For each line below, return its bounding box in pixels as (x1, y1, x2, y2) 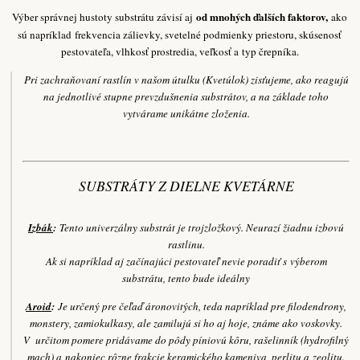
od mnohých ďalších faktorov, (196, 8, 329, 24)
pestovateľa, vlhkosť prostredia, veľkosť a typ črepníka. (60, 43, 299, 59)
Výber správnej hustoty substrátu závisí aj (12, 9, 197, 24)
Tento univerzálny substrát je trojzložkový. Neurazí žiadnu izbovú (56, 220, 345, 235)
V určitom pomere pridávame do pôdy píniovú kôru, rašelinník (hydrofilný (23, 333, 350, 348)
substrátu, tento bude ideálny (122, 271, 251, 286)
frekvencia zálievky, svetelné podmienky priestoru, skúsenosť (75, 27, 342, 42)
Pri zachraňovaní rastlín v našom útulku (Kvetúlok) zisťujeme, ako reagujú (23, 72, 349, 87)
